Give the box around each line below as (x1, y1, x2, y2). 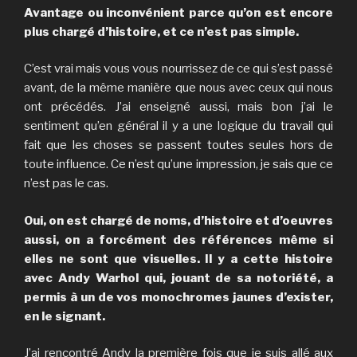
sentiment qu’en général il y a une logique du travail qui (24, 119, 333, 134)
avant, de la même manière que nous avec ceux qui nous (24, 80, 333, 96)
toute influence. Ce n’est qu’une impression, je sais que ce (24, 157, 333, 172)
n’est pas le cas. (24, 176, 108, 191)
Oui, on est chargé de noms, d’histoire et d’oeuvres (24, 213, 333, 228)
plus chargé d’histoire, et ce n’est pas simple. (24, 24, 299, 39)
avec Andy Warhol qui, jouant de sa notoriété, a (24, 270, 333, 285)
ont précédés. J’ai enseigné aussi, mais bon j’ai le (24, 100, 333, 115)
